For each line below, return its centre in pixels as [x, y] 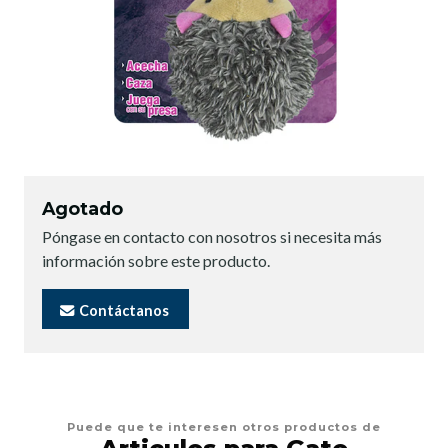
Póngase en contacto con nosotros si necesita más [212, 237]
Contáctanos [122, 310]
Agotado [82, 209]
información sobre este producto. [156, 261]
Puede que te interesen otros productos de [224, 426]
